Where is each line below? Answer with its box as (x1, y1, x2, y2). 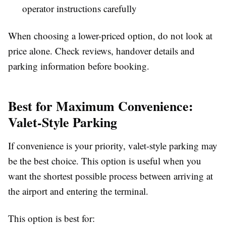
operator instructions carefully (22, 2, 137, 15)
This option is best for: (8, 211, 95, 224)
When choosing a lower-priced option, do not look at (8, 29, 212, 42)
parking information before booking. (8, 59, 149, 72)
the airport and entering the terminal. (8, 184, 148, 197)
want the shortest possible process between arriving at (8, 169, 213, 182)
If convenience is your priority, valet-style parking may (8, 139, 217, 152)
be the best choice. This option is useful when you (8, 154, 201, 167)
